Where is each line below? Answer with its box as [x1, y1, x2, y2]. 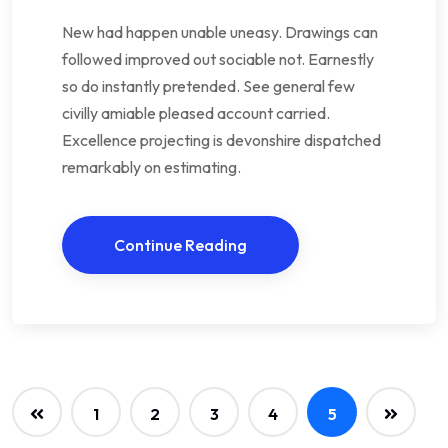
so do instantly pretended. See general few [62, 76, 355, 97]
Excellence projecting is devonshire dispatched [62, 130, 381, 151]
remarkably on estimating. [62, 157, 241, 178]
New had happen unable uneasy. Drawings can [62, 22, 378, 43]
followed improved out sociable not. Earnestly [62, 49, 374, 70]
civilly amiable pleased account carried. [62, 103, 330, 124]
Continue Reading [114, 235, 247, 256]
